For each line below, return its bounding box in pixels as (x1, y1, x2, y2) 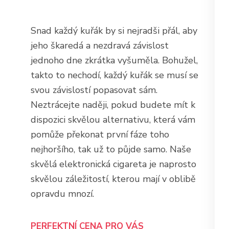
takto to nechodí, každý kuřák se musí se (31, 69, 198, 81)
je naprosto (147, 158, 196, 170)
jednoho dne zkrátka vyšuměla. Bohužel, (31, 54, 198, 66)
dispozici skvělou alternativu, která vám (31, 113, 195, 126)
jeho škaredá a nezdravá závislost (31, 39, 169, 52)
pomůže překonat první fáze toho (31, 128, 169, 141)
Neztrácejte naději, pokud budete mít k (31, 99, 195, 111)
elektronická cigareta (59, 158, 147, 170)
